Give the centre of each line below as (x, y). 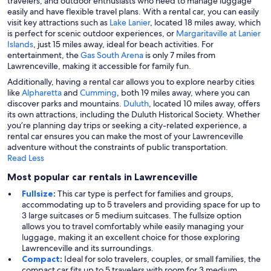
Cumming (98, 93)
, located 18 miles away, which (205, 23)
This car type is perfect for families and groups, (145, 194)
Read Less (26, 158)
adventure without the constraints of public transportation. (118, 147)
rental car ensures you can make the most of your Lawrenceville (125, 136)
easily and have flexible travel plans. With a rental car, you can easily (133, 12)
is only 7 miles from (179, 55)
